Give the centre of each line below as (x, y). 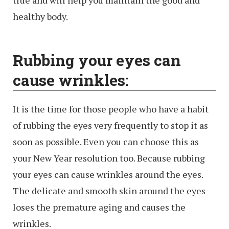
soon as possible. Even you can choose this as (106, 142)
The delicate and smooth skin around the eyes (109, 191)
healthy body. (40, 17)
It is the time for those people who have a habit (111, 109)
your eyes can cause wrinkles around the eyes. (108, 175)
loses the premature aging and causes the (99, 207)
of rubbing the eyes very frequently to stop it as (110, 125)
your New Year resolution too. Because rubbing (109, 158)
